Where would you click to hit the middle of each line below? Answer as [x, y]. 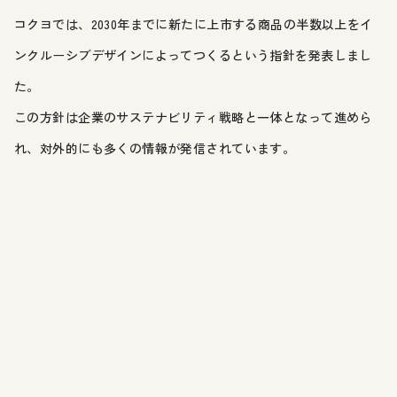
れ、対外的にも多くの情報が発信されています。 [155, 148]
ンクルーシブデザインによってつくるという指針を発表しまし [193, 54]
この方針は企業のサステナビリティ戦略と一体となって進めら [193, 117]
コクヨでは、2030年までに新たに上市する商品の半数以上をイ [194, 23]
